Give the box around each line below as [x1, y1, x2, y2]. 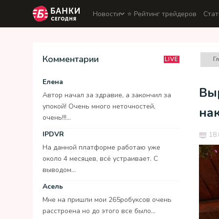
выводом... [43, 165, 76, 175]
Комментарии [43, 53, 99, 65]
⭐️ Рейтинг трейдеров [127, 9, 197, 19]
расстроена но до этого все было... [43, 206, 155, 216]
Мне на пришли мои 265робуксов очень [43, 195, 172, 204]
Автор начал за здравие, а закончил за [43, 90, 171, 100]
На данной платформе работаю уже [43, 143, 160, 152]
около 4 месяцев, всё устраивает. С [43, 154, 158, 163]
